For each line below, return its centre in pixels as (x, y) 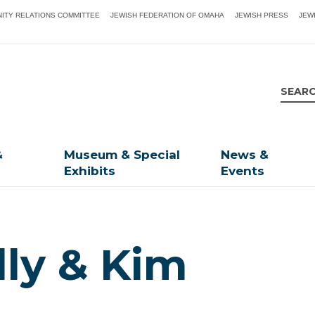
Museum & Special (122, 155)
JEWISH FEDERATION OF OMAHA (168, 15)
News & (245, 155)
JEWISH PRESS (262, 15)
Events (243, 171)
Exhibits (90, 171)
